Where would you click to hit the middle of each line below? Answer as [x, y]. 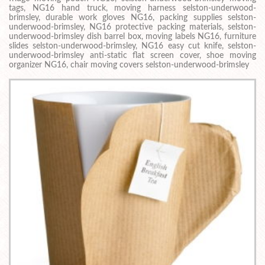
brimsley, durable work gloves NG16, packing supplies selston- [132, 18]
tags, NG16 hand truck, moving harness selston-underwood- [132, 9]
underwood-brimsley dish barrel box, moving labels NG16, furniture [132, 37]
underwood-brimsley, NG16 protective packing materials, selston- [132, 28]
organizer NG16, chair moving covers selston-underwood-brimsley [129, 65]
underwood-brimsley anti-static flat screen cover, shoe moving [132, 56]
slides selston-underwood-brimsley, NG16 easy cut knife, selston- [132, 46]
